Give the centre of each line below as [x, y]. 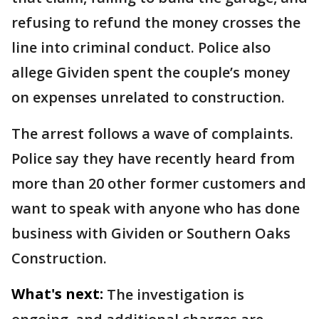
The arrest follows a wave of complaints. [152, 133]
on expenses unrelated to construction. [148, 97]
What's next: [57, 293]
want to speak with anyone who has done [156, 208]
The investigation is [176, 294]
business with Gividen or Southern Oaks [151, 233]
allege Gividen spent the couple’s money [151, 72]
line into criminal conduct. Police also [141, 47]
